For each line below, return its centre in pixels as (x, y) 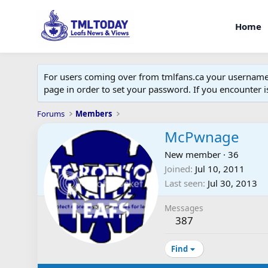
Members (94, 114)
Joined (177, 169)
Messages (184, 208)
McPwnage (202, 137)
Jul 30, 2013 (232, 183)
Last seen (184, 183)
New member (193, 155)
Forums (51, 114)
